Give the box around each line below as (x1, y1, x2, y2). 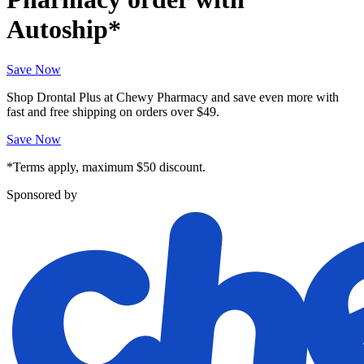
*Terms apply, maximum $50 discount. (6, 159, 206, 174)
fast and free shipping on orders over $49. (6, 104, 219, 119)
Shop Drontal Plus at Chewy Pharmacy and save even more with (6, 89, 339, 104)
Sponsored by (6, 187, 77, 201)
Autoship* (6, 15, 121, 45)
